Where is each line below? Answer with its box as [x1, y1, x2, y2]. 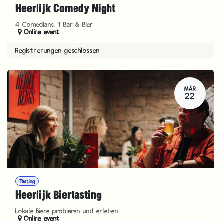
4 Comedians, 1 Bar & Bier [15, 20, 93, 29]
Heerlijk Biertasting [15, 188, 102, 202]
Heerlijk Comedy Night [15, 2, 115, 16]
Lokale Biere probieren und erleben [15, 206, 118, 215]
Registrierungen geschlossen [15, 46, 100, 55]
